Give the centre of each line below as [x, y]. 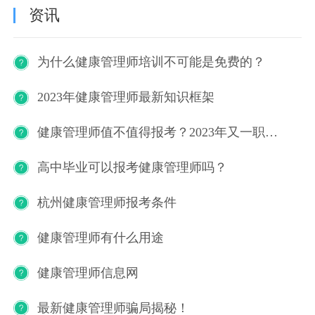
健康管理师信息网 [88, 272]
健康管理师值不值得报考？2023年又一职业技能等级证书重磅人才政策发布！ [271, 133]
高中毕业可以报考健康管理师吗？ [132, 168]
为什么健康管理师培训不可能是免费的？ [151, 62]
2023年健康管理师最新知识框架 [126, 97]
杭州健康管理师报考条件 [107, 202]
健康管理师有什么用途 [100, 237]
